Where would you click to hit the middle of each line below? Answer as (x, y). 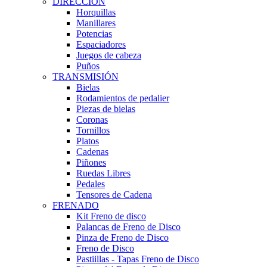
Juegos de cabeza (109, 55)
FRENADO (76, 206)
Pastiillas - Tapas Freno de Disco (138, 259)
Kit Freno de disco (111, 216)
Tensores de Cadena (114, 195)
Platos (88, 141)
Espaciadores (101, 45)
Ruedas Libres (103, 173)
